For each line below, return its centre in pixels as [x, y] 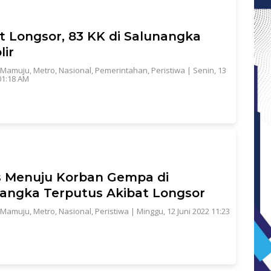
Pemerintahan [121, 70]
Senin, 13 [210, 70]
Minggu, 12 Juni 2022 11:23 [183, 211]
